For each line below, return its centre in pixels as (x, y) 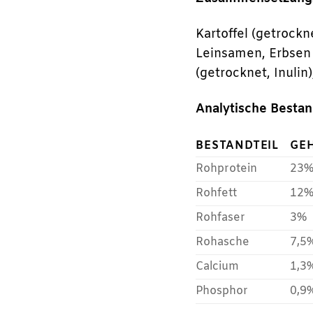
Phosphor (222, 291)
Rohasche (223, 242)
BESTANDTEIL (238, 146)
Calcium (218, 267)
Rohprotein (227, 169)
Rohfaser (221, 218)
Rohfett (217, 194)
